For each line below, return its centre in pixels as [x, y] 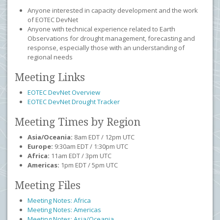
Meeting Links [50, 77]
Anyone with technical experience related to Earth [101, 29]
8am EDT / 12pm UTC [104, 137]
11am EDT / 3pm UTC [81, 156]
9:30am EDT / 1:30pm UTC [91, 146]
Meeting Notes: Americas [64, 210]
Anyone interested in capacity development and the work [113, 10]
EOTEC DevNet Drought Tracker [74, 102]
